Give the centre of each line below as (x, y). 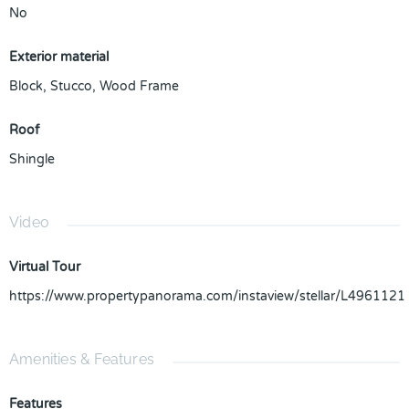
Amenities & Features (82, 359)
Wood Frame (139, 86)
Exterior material (59, 57)
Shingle (32, 159)
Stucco (71, 86)
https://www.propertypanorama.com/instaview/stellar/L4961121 (207, 296)
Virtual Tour (45, 267)
